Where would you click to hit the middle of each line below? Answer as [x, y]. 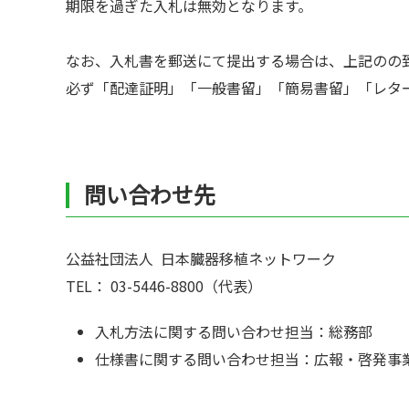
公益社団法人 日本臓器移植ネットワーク [201, 258]
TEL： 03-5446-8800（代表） [164, 286]
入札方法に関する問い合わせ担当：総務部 [241, 331]
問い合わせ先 [150, 194]
